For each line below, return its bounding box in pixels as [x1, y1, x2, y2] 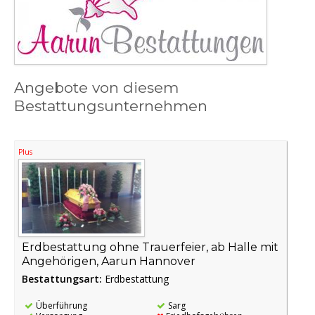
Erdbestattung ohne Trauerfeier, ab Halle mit [22, 240, 278, 254]
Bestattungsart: [22, 271, 105, 285]
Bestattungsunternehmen [14, 96, 207, 115]
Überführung [36, 299, 87, 311]
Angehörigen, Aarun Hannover [22, 254, 195, 268]
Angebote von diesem [14, 78, 179, 96]
